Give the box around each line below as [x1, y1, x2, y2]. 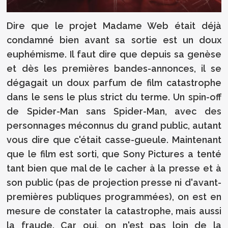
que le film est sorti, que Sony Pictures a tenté [7, 149, 221, 160]
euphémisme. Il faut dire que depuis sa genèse [7, 49, 221, 60]
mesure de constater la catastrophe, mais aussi [7, 206, 221, 217]
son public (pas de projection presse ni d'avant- [7, 177, 221, 188]
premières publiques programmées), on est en [7, 191, 221, 203]
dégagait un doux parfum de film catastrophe [7, 77, 221, 89]
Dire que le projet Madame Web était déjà [7, 20, 221, 32]
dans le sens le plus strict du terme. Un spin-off [7, 92, 221, 103]
